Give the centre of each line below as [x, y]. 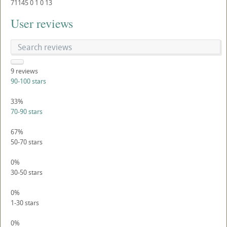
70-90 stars [27, 111]
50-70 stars [27, 142]
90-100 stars [28, 81]
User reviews [42, 23]
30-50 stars [27, 172]
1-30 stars [25, 203]
